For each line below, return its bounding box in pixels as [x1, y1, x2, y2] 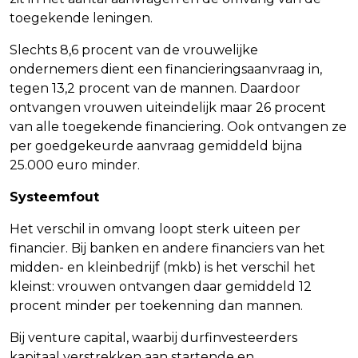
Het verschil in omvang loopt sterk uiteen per [10, 221, 300, 237]
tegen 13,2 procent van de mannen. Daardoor [10, 80, 300, 96]
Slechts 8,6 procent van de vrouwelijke [10, 42, 258, 58]
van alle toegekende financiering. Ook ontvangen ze [10, 118, 347, 134]
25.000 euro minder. [10, 157, 140, 173]
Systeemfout [10, 189, 99, 205]
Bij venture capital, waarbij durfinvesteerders [10, 329, 297, 345]
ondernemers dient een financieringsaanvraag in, [10, 61, 322, 77]
